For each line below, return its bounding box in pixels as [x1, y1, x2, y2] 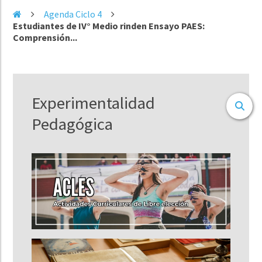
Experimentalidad [32, 92, 156, 113]
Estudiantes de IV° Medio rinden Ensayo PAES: [13, 19, 205, 32]
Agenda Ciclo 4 [44, 8, 102, 20]
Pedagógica [32, 113, 113, 135]
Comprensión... [13, 31, 78, 43]
